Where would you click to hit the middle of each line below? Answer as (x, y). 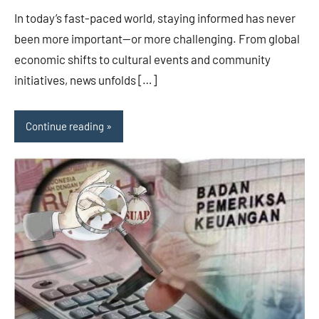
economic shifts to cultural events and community (142, 59)
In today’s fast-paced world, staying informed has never (155, 17)
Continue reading (65, 126)
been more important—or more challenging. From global (157, 38)
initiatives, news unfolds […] (85, 79)
